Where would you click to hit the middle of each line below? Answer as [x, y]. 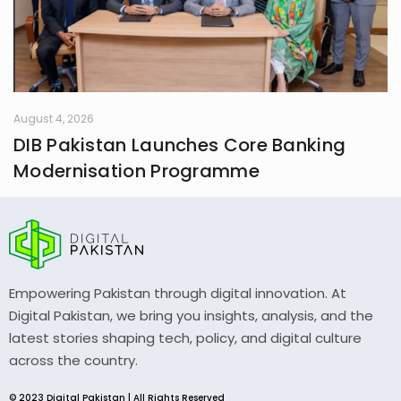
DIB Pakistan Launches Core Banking [180, 145]
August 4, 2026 [54, 119]
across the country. [73, 361]
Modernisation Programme [137, 171]
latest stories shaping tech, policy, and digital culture [185, 338]
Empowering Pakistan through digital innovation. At [178, 294]
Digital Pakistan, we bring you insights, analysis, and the [191, 316]
